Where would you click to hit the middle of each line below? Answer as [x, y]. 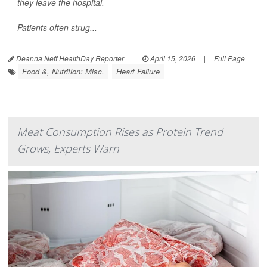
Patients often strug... [57, 27]
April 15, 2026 [172, 58]
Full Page [229, 58]
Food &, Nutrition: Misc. [63, 71]
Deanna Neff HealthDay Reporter [69, 58]
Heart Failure [138, 71]
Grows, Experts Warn [68, 148]
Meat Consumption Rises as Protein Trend [120, 132]
